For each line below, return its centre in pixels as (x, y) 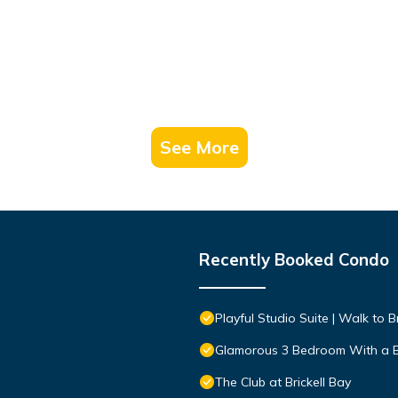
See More (199, 147)
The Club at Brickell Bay (283, 382)
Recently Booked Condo (294, 259)
